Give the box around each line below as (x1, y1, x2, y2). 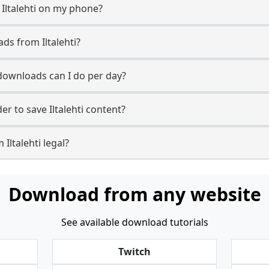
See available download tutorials (61, 216, 208, 229)
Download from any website (8, 182, 261, 207)
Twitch (118, 245, 151, 258)
